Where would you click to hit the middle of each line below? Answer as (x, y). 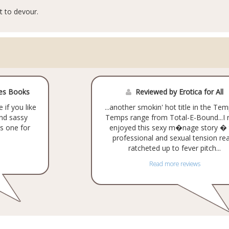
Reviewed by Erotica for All (180, 92)
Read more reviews (175, 164)
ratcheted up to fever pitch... (175, 148)
